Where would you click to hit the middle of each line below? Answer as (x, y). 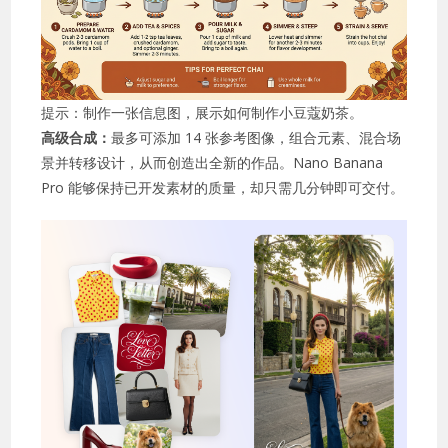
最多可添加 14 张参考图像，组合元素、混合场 (256, 137)
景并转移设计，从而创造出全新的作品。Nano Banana (212, 162)
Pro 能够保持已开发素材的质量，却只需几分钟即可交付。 (223, 187)
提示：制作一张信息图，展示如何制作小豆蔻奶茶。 (202, 112)
